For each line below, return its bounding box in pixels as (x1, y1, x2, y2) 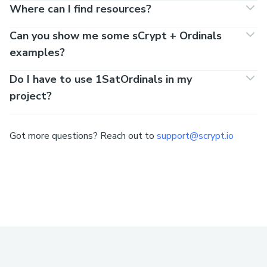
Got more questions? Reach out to (10, 129, 154, 143)
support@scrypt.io (157, 129, 234, 143)
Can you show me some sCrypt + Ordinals (10, 29, 222, 44)
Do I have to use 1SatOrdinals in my (10, 72, 192, 87)
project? (10, 89, 52, 104)
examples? (10, 45, 65, 60)
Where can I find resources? (10, 2, 151, 17)
